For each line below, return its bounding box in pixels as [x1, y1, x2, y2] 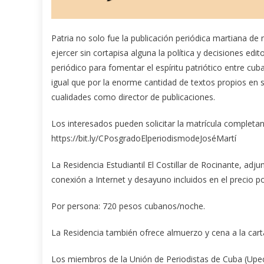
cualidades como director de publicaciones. [51, 91, 215, 103]
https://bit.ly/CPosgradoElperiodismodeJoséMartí [51, 133, 236, 144]
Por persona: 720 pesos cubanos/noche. [51, 200, 205, 212]
